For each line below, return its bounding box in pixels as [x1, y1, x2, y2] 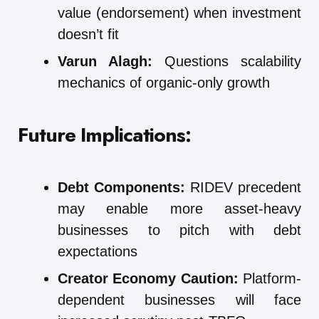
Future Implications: [18, 120, 191, 150]
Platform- [238, 270, 302, 286]
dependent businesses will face [58, 291, 301, 308]
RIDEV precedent [185, 179, 301, 195]
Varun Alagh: [58, 53, 152, 69]
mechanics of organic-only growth [58, 74, 270, 90]
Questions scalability [152, 53, 301, 69]
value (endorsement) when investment [58, 4, 301, 21]
